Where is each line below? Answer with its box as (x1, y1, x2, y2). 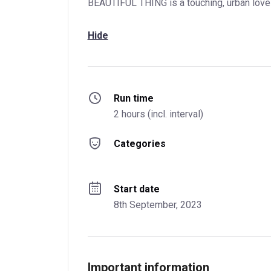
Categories (113, 138, 166, 149)
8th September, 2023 (113, 199, 202, 211)
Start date (113, 183, 160, 195)
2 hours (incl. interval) (113, 108, 203, 120)
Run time (113, 93, 154, 104)
